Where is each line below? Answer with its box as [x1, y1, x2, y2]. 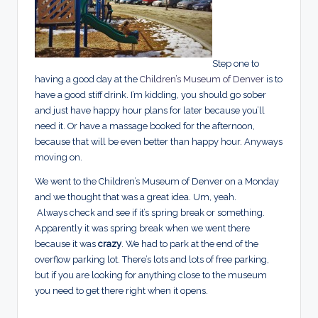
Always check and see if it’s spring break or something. [35, 207, 265, 219]
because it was [35, 238, 98, 250]
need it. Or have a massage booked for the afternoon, [35, 121, 255, 132]
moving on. [35, 152, 82, 163]
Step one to [212, 58, 259, 70]
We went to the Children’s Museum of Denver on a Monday [35, 176, 279, 187]
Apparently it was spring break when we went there [35, 223, 250, 234]
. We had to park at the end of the [121, 238, 258, 250]
